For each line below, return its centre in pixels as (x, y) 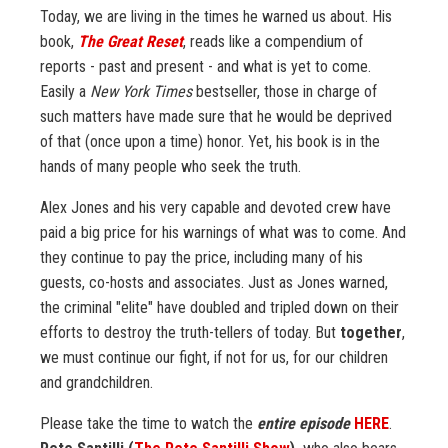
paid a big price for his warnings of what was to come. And (223, 233)
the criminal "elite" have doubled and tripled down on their (219, 308)
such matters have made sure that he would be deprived (216, 117)
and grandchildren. (96, 383)
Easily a (65, 92)
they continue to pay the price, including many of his (201, 258)
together (371, 333)
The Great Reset (130, 42)
